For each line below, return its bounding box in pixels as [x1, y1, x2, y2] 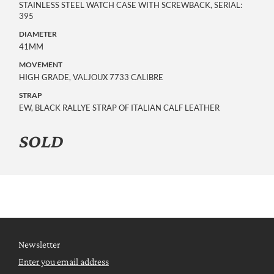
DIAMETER [19, 29, 57, 39]
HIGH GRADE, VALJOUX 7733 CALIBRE [19, 72, 163, 82]
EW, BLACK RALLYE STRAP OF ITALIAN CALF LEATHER [19, 102, 220, 113]
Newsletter [18, 239, 60, 250]
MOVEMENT [19, 59, 62, 69]
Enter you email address [18, 256, 109, 267]
